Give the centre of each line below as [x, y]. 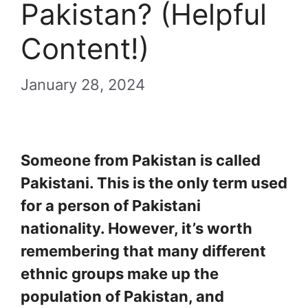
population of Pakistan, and [122, 296]
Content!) [85, 48]
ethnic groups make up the [120, 274]
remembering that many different [143, 251]
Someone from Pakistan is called [141, 160]
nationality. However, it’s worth [136, 228]
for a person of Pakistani [111, 206]
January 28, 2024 [83, 85]
